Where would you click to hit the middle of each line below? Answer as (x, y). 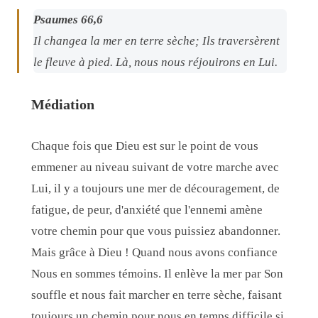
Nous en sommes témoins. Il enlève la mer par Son (157, 273)
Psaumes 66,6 (68, 19)
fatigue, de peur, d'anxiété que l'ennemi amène (147, 209)
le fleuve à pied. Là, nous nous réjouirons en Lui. (155, 62)
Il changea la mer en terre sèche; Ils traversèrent (157, 40)
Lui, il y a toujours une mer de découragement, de (155, 188)
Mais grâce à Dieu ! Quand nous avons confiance (154, 252)
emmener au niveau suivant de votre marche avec (155, 167)
